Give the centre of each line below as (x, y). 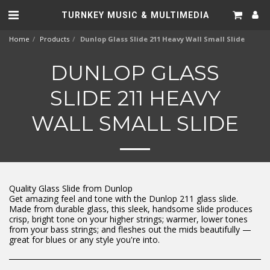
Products (55, 39)
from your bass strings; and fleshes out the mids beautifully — (130, 229)
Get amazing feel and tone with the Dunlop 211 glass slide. (124, 199)
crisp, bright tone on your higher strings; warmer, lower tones (128, 219)
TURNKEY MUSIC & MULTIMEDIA (135, 15)
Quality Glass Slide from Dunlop (71, 188)
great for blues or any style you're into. (84, 240)
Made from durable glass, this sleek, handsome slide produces (131, 209)
